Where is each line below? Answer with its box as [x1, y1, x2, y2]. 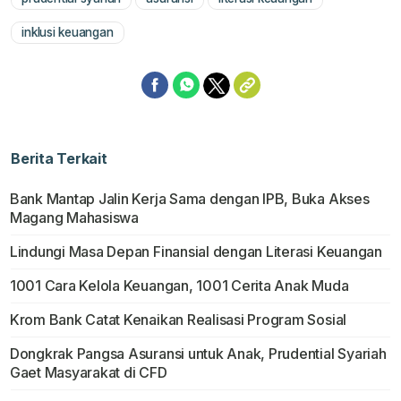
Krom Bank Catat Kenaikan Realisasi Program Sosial [9, 311, 347, 329]
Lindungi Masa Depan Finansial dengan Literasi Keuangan [9, 243, 382, 261]
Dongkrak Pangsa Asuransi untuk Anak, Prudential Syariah [9, 345, 387, 363]
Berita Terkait [11, 149, 107, 168]
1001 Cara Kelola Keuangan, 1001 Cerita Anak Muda [9, 277, 349, 295]
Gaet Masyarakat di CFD [9, 363, 167, 382]
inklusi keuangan [21, 25, 114, 40]
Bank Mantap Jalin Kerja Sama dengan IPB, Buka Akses [9, 190, 370, 209]
